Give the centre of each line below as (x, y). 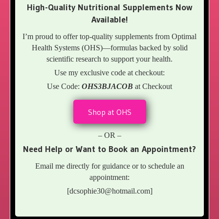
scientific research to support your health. (109, 59)
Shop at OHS (109, 112)
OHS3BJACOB (107, 87)
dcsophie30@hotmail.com (109, 191)
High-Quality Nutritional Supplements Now (109, 8)
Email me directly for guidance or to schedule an (109, 166)
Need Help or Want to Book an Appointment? (109, 149)
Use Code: (64, 87)
